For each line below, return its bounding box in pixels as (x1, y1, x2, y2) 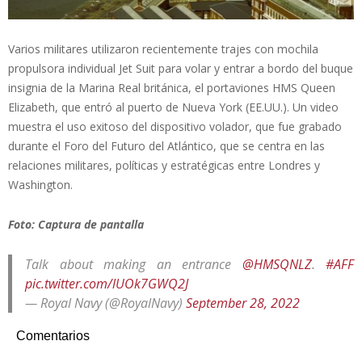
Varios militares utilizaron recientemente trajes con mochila (8, 40, 318, 57)
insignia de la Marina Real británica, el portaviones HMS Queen (8, 79, 335, 95)
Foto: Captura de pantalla (8, 216, 144, 232)
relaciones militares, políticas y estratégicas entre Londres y (8, 157, 320, 173)
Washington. (8, 176, 73, 192)
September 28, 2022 (186, 293, 300, 312)
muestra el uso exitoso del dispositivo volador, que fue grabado (8, 118, 342, 134)
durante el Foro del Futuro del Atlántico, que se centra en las (8, 137, 325, 154)
